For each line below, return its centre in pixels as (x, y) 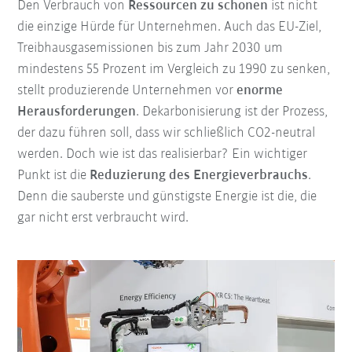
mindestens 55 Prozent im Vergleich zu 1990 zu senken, (174, 70)
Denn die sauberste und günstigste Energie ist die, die (167, 197)
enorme (260, 91)
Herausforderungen (77, 112)
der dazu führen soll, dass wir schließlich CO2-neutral (167, 134)
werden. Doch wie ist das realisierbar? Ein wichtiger (163, 155)
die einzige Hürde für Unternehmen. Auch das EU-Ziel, (170, 27)
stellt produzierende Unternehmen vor (127, 91)
